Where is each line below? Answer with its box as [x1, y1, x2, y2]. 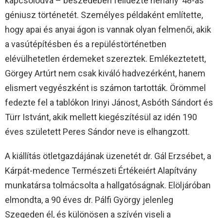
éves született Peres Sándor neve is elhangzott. [5, 127, 190, 137]
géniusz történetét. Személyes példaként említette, [5, 10, 203, 20]
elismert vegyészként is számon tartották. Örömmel [5, 83, 206, 93]
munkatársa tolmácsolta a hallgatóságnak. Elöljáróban [5, 180, 211, 191]
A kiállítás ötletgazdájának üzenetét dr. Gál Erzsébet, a [5, 151, 211, 162]
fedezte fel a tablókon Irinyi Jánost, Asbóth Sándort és [5, 97, 213, 108]
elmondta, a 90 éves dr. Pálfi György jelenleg [5, 195, 173, 205]
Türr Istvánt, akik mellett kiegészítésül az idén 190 [5, 112, 197, 123]
